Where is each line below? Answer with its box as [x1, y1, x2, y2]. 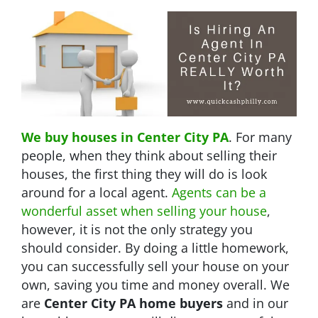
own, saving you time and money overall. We [21, 275, 290, 293]
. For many [229, 128, 292, 146]
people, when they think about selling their [21, 146, 277, 164]
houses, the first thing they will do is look [21, 165, 267, 182]
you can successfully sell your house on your [21, 257, 289, 275]
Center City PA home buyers [44, 294, 223, 312]
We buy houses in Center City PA [21, 128, 229, 146]
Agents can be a [172, 183, 266, 201]
